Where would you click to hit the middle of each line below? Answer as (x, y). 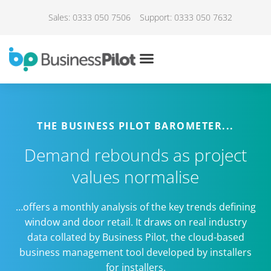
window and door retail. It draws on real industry (135, 222)
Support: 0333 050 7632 (186, 17)
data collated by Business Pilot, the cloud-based (135, 237)
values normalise (135, 176)
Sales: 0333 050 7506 (89, 17)
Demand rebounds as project (135, 155)
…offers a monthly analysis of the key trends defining (135, 207)
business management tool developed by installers (135, 252)
